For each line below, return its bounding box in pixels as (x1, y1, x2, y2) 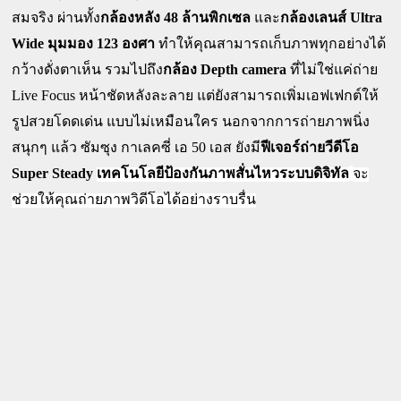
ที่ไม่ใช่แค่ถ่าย (286, 63, 379, 78)
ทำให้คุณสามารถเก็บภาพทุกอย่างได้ (158, 37, 387, 52)
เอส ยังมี (209, 141, 261, 156)
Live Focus (12, 87, 80, 103)
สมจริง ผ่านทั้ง (12, 11, 101, 26)
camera (242, 61, 287, 77)
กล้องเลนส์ (280, 11, 347, 26)
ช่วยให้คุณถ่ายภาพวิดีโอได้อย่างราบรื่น (12, 192, 257, 208)
